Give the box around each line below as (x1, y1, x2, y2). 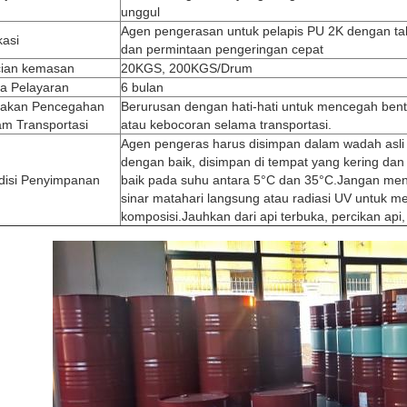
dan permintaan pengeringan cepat (121, 42, 323, 56)
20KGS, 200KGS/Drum (121, 61, 253, 75)
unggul (121, 5, 160, 19)
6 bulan (121, 80, 164, 94)
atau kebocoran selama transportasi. (121, 117, 332, 132)
